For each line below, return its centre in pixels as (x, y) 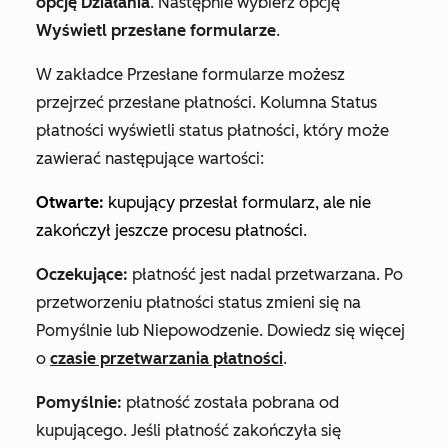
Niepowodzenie (201, 331)
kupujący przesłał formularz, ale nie (239, 203)
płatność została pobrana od (230, 403)
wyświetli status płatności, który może (246, 131)
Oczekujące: (82, 275)
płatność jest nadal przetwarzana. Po (265, 275)
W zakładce (81, 75)
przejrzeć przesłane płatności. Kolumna (183, 103)
